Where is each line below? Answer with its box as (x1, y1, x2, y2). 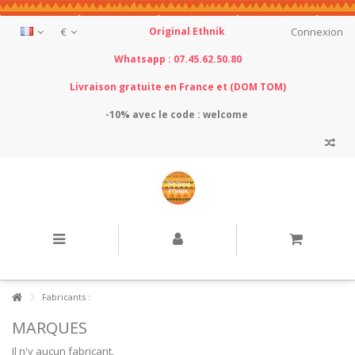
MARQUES (12, 317, 87, 338)
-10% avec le (105, 108, 170, 121)
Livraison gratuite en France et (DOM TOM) (69, 80, 286, 94)
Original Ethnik (149, 25, 225, 38)
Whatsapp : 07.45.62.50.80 (113, 52, 242, 66)
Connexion (288, 25, 343, 39)
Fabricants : (40, 291, 90, 303)
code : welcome (170, 108, 250, 121)
